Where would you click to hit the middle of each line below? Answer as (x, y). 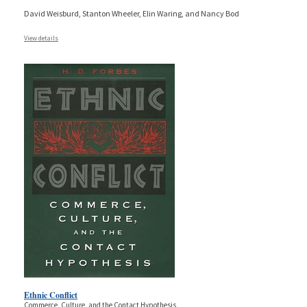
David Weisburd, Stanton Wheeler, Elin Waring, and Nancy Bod (132, 14)
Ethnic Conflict (51, 295)
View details (41, 38)
